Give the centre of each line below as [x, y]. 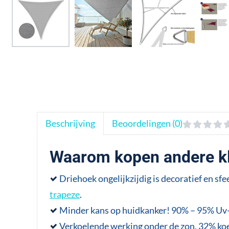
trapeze [64, 194]
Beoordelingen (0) [147, 123]
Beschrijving [70, 123]
